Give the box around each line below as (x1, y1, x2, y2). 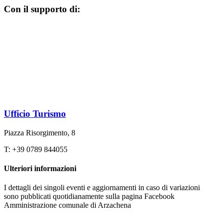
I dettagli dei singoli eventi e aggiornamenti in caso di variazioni (4, 183, 200, 192)
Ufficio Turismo (4, 108, 66, 119)
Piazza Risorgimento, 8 (4, 128, 75, 137)
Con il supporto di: (4, 4, 80, 15)
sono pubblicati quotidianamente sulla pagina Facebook (4, 192, 175, 201)
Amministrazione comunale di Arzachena (4, 201, 131, 210)
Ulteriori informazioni (4, 164, 76, 173)
